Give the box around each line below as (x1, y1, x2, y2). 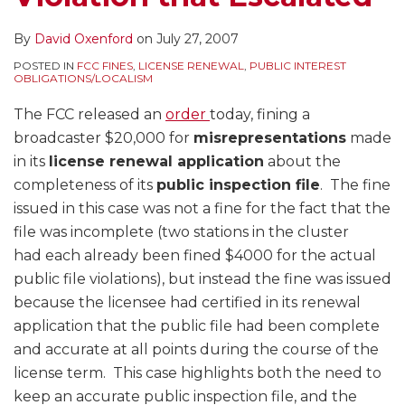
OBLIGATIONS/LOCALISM (14, 71, 153, 86)
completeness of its (14, 176, 156, 194)
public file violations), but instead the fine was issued (14, 270, 391, 288)
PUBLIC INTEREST (250, 59, 346, 73)
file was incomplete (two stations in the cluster (14, 223, 349, 241)
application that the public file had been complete (14, 317, 380, 335)
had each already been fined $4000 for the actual (14, 247, 376, 265)
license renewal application (49, 153, 264, 171)
